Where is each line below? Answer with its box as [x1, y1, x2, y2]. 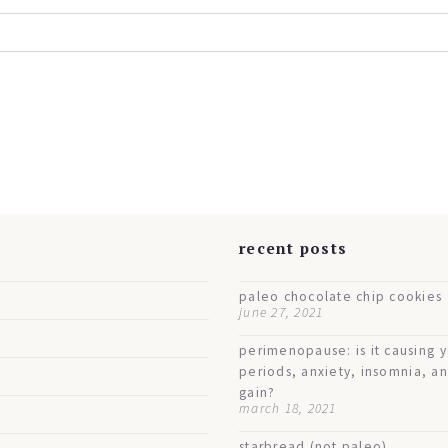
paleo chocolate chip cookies [239, 287, 443, 305]
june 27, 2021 [239, 303, 324, 321]
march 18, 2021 [239, 399, 337, 417]
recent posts [239, 237, 348, 258]
